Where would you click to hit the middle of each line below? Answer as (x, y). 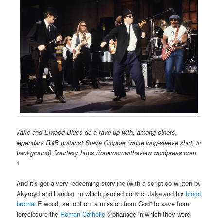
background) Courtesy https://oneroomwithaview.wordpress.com (107, 153)
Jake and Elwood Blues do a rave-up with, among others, (97, 132)
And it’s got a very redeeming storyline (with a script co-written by (109, 183)
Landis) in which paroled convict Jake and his (120, 194)
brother (27, 204)
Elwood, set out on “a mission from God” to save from (113, 204)
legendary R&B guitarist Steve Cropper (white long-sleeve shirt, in (109, 143)
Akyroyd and (36, 194)
